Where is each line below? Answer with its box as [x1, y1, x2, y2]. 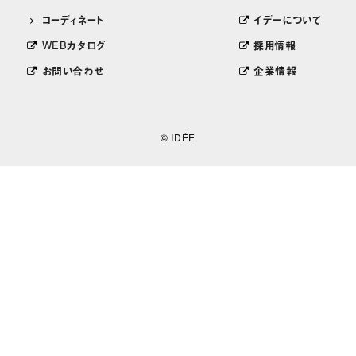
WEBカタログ [41, 37, 106, 52]
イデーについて [253, 11, 322, 27]
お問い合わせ [41, 63, 104, 79]
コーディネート [41, 11, 104, 27]
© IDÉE [161, 130, 195, 145]
